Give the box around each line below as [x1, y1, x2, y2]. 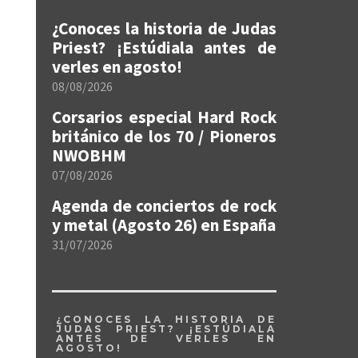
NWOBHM [52, 145, 126, 166]
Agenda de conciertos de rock [52, 195, 276, 217]
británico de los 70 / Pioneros [52, 125, 276, 147]
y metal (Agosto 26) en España [52, 214, 276, 236]
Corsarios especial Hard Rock [52, 106, 276, 128]
